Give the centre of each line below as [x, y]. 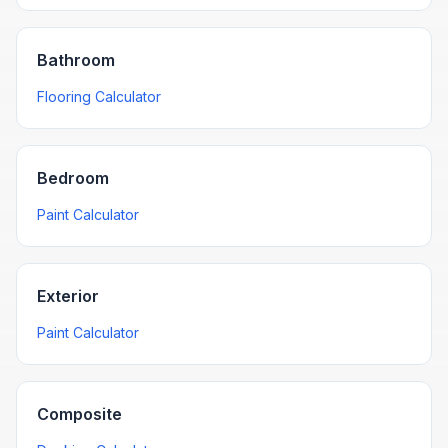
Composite [79, 414]
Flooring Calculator [99, 96]
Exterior [68, 296]
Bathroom [76, 60]
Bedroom [73, 178]
